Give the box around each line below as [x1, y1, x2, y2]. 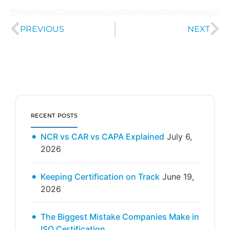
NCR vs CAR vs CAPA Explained [40, 131, 164, 142]
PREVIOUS [20, 24, 64, 34]
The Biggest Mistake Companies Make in [40, 211, 199, 222]
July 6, [166, 131, 192, 142]
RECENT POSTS [30, 112, 78, 120]
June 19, [162, 171, 194, 182]
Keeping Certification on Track [40, 171, 160, 182]
